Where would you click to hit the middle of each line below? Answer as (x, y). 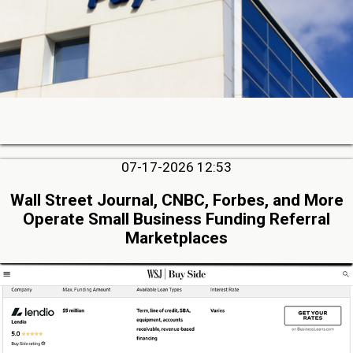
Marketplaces (176, 238)
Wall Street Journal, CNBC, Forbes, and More (176, 200)
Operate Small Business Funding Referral (176, 219)
